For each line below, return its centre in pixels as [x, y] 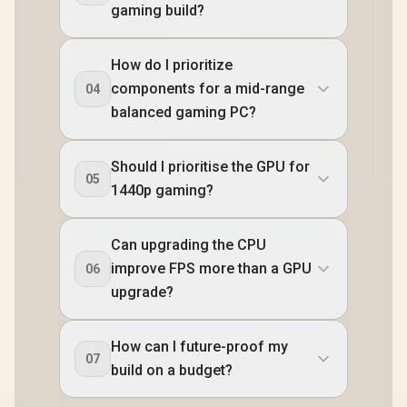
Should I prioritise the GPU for [210, 166]
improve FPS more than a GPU [211, 268]
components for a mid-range [208, 88]
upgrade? [142, 292]
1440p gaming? [162, 190]
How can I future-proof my [199, 346]
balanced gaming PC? [184, 112]
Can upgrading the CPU [189, 244]
